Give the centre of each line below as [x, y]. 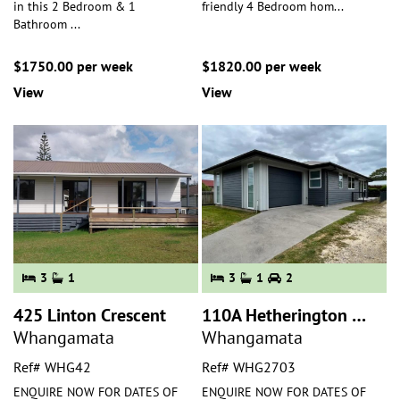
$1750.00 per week [73, 66]
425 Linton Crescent [90, 316]
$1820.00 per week [262, 66]
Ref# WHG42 [52, 367]
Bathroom [42, 24]
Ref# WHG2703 [249, 367]
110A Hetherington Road [359, 316]
